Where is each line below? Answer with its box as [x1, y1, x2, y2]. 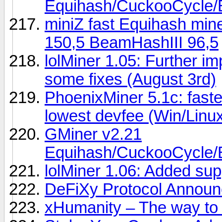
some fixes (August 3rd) [45, 70, 216, 88]
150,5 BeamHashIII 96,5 [45, 33, 219, 52]
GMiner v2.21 [45, 125, 142, 143]
